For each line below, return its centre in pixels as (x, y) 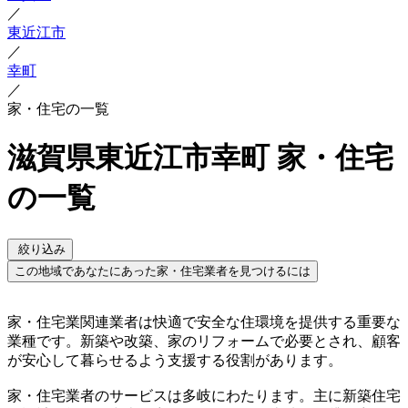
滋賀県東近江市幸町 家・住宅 (200, 158)
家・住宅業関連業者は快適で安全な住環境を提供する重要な (204, 321)
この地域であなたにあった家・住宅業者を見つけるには (163, 270)
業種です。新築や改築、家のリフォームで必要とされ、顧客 (204, 341)
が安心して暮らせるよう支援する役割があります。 (175, 360)
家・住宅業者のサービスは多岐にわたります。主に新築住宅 (204, 395)
